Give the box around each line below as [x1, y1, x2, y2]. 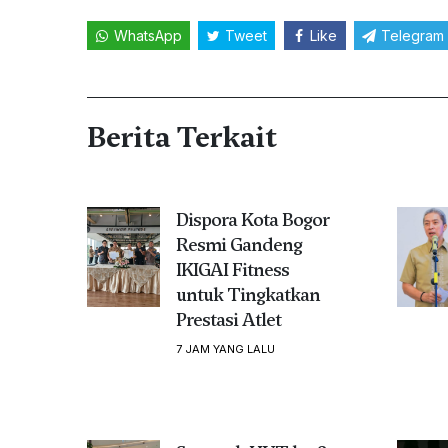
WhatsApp [113, 26, 182, 44]
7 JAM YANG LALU [175, 341, 275, 356]
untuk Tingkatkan [175, 281, 320, 307]
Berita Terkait [87, 117, 277, 156]
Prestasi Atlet [175, 306, 281, 332]
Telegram [380, 26, 444, 44]
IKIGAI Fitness [175, 256, 289, 282]
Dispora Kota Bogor [175, 206, 329, 232]
